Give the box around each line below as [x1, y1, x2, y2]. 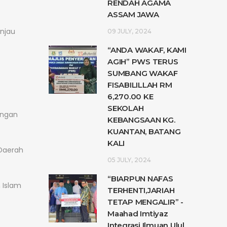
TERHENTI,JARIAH [107, 185, 175, 195]
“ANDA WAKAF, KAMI [107, 45, 186, 55]
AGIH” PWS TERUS [107, 57, 178, 66]
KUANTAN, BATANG [107, 127, 181, 136]
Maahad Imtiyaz [107, 209, 168, 218]
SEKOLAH [107, 103, 144, 113]
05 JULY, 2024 [107, 156, 151, 164]
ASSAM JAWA [107, 10, 159, 19]
